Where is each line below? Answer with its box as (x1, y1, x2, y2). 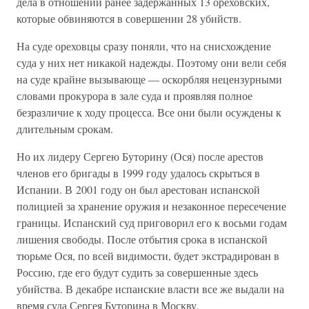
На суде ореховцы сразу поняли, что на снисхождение (17, 39, 271, 53)
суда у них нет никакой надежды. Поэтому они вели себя (17, 55, 286, 70)
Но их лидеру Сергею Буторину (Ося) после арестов (17, 149, 263, 163)
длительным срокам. (17, 121, 113, 136)
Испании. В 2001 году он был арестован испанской (17, 182, 260, 197)
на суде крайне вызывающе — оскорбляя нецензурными (17, 72, 282, 86)
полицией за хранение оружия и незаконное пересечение (17, 199, 286, 213)
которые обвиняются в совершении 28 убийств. (17, 11, 241, 26)
